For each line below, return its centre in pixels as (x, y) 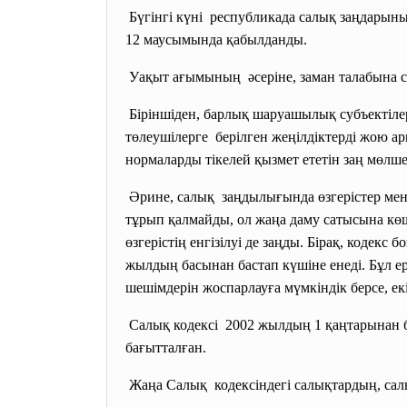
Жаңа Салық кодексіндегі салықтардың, (255, 385)
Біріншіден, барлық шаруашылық (233, 114)
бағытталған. (166, 347)
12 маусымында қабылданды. (216, 40)
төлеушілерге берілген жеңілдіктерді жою (258, 137)
